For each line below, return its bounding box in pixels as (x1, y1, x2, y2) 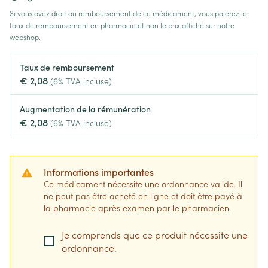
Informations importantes (44, 165, 154, 178)
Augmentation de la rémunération (20, 103, 151, 115)
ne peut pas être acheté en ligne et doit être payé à (44, 190, 242, 202)
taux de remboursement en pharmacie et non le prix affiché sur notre (10, 20, 234, 30)
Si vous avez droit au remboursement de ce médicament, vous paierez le (10, 8, 247, 18)
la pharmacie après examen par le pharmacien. (44, 202, 231, 214)
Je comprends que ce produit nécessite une (62, 228, 248, 241)
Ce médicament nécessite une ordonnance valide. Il (44, 178, 242, 190)
